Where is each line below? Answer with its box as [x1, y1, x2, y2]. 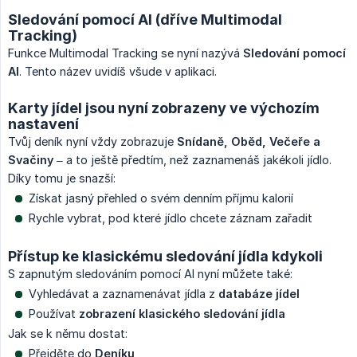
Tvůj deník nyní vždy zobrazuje [8, 134, 177, 148]
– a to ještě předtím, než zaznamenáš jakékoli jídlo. [53, 152, 331, 167]
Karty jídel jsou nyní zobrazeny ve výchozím [8, 99, 320, 116]
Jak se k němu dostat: [8, 326, 127, 340]
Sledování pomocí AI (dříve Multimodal [8, 10, 282, 28]
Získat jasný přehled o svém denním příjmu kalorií [29, 190, 293, 205]
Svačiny [8, 152, 53, 167]
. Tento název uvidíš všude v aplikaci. [19, 64, 217, 78]
